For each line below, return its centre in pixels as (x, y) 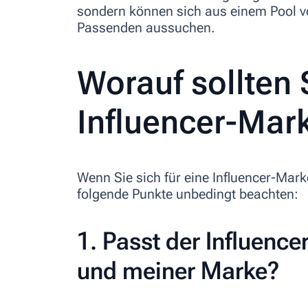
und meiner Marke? (178, 271)
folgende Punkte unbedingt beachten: (188, 194)
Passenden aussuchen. (146, 28)
